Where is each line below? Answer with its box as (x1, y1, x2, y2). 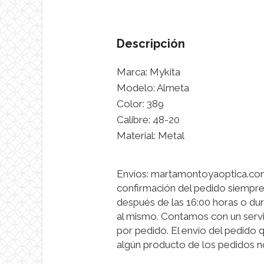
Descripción (117, 37, 185, 51)
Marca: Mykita (117, 66, 180, 78)
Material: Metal (117, 130, 184, 141)
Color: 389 (117, 98, 164, 110)
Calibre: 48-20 (117, 114, 180, 126)
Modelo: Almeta (117, 82, 189, 94)
